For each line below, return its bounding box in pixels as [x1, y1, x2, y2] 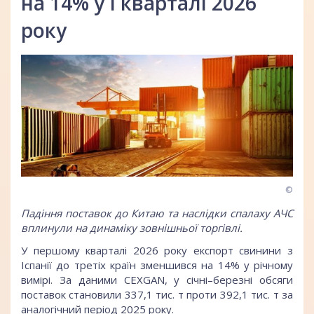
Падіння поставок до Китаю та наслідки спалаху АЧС [21, 206, 293, 221]
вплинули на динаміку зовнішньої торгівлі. [21, 221, 243, 235]
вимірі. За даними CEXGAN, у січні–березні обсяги [21, 272, 293, 287]
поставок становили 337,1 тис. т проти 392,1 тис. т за [21, 287, 293, 301]
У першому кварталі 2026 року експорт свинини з [21, 243, 293, 257]
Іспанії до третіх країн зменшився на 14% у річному [21, 257, 293, 272]
